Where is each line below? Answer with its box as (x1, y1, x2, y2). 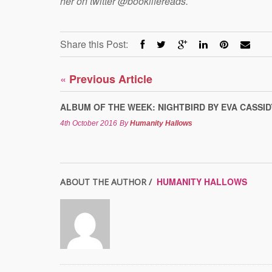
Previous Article (66, 70, 152, 87)
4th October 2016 (60, 118, 117, 127)
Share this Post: (60, 36, 128, 51)
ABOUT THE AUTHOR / (60, 175, 154, 188)
